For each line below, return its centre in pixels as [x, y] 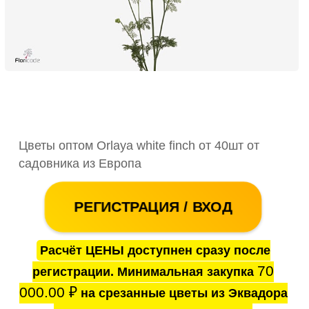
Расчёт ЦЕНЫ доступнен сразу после [155, 251]
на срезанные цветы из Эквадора [182, 293]
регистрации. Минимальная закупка [145, 272]
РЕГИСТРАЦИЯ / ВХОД [153, 207]
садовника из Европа [80, 164]
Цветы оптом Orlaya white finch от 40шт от [139, 146]
